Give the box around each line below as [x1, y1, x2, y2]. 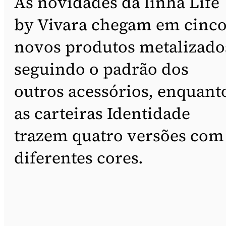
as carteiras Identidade [14, 102, 190, 125]
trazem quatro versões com [14, 124, 224, 147]
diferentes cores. [14, 146, 143, 169]
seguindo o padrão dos [14, 58, 189, 80]
